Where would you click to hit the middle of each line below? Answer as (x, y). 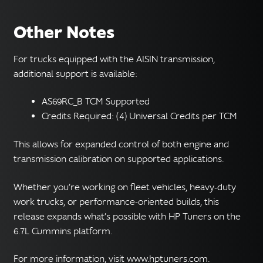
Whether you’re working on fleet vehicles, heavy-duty (124, 187)
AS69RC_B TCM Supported (95, 102)
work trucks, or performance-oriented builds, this (116, 202)
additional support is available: (75, 74)
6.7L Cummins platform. (63, 231)
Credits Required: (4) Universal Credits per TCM (139, 117)
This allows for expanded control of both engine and (121, 144)
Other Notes (64, 33)
